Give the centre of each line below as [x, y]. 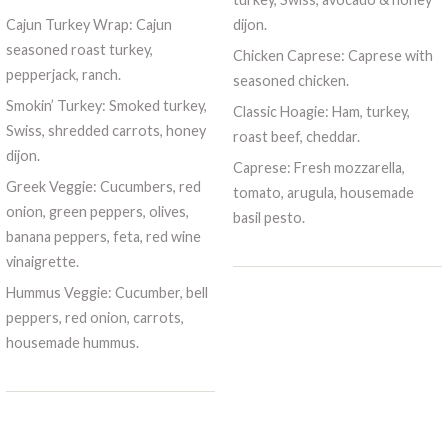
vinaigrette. [43, 261]
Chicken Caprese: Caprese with [332, 55]
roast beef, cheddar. [296, 136]
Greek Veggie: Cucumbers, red [104, 186]
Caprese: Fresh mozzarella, [318, 167]
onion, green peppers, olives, [98, 211]
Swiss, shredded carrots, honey [106, 130]
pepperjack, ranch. [64, 74]
